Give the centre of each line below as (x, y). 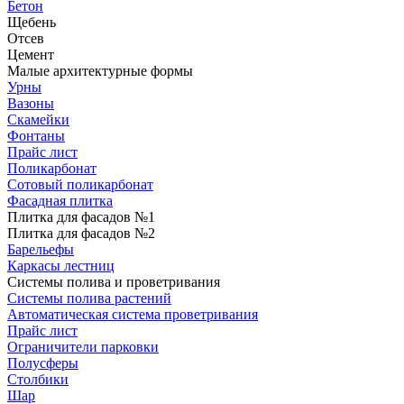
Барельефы (41, 249)
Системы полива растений (89, 298)
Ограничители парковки (83, 346)
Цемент (31, 54)
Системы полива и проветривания (114, 281)
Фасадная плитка (60, 200)
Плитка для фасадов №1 (81, 216)
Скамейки (38, 119)
